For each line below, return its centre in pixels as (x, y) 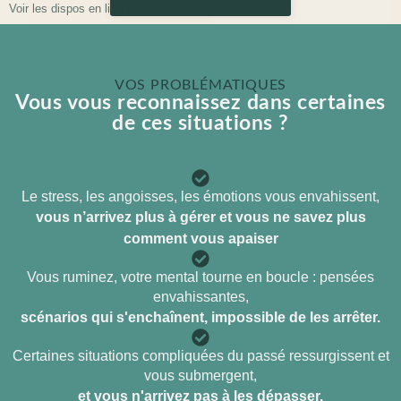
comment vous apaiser (200, 239)
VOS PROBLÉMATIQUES (200, 85)
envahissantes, (200, 297)
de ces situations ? (200, 124)
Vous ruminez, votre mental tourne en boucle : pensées (200, 277)
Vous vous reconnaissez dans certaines (200, 103)
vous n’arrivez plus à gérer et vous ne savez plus (200, 218)
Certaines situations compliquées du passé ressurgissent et (200, 356)
